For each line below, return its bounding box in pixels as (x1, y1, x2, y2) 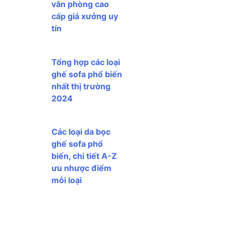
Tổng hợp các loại (51, 56, 120, 67)
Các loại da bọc (51, 127, 110, 137)
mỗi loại (51, 175, 82, 186)
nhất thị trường (51, 81, 110, 91)
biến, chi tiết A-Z (51, 151, 117, 161)
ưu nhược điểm (51, 163, 111, 174)
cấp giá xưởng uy (51, 11, 118, 21)
